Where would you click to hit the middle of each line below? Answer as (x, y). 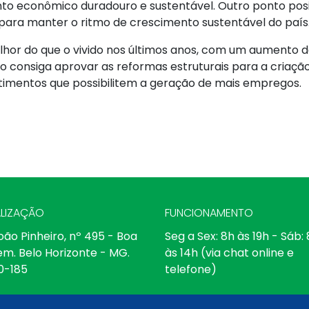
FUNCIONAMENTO (209, 213)
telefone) (191, 270)
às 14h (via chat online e (229, 253)
